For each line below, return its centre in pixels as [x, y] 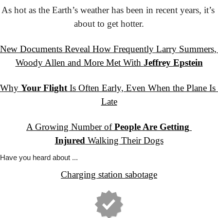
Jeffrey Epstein [173, 63]
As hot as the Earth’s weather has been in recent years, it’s [108, 10]
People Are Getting [152, 127]
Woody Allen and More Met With [79, 63]
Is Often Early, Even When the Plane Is [141, 88]
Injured [70, 141]
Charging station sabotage [109, 175]
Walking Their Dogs [124, 141]
